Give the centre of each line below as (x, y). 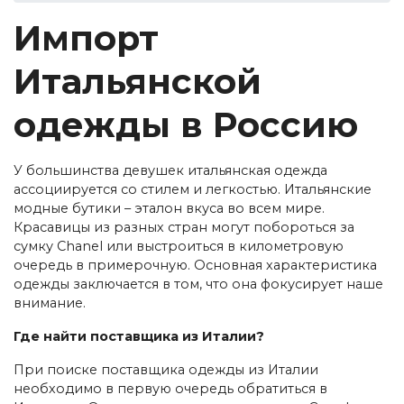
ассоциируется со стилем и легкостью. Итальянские (193, 189)
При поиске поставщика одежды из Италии (166, 369)
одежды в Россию (186, 124)
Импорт (86, 38)
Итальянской (138, 81)
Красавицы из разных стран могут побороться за (184, 227)
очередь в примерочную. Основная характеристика (195, 265)
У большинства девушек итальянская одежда (170, 170)
